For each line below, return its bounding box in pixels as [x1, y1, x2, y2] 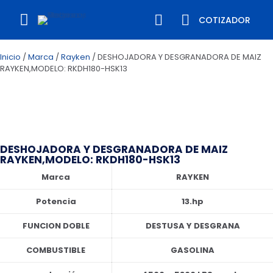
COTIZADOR [198, 13, 250, 26]
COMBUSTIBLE [26, 244, 85, 256]
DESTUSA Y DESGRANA [145, 220, 240, 232]
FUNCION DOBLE [22, 220, 90, 232]
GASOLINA [171, 244, 214, 256]
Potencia [35, 196, 76, 207]
